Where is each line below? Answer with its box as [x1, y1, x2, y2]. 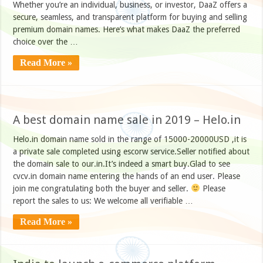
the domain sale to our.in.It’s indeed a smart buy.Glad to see [13, 159, 231, 168]
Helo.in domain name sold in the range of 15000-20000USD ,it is [13, 134, 247, 144]
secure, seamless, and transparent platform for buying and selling [13, 12, 248, 22]
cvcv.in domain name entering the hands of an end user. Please [13, 171, 241, 181]
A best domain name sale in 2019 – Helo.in [13, 112, 241, 127]
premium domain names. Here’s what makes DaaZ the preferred [13, 24, 241, 34]
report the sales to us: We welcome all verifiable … [13, 195, 194, 205]
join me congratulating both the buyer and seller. [13, 183, 191, 193]
